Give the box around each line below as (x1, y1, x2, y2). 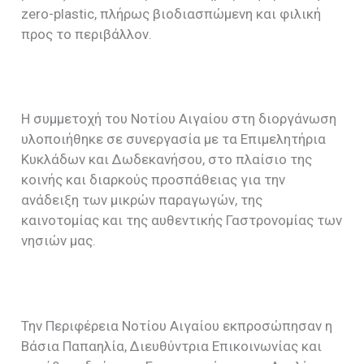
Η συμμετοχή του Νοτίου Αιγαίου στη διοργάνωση (21, 110, 337, 128)
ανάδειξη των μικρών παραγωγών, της (21, 192, 263, 209)
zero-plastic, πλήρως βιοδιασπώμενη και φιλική (21, 5, 322, 22)
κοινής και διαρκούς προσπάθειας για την (21, 171, 286, 188)
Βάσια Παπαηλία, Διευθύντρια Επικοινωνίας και (21, 337, 323, 354)
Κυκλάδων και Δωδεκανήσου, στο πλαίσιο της (21, 151, 313, 168)
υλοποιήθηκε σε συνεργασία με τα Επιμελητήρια (21, 131, 327, 148)
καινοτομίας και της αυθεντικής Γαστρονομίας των (21, 212, 343, 229)
